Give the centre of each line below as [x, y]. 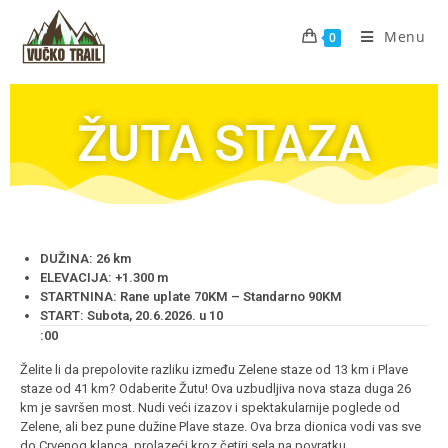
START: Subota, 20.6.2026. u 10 [131, 315]
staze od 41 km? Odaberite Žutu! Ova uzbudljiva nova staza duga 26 [215, 388]
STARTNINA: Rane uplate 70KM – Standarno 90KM [191, 296]
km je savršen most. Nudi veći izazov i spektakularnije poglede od [210, 407]
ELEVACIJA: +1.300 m [104, 277]
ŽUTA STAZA [224, 144]
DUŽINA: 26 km [85, 258]
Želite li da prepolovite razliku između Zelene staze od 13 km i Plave [214, 369]
